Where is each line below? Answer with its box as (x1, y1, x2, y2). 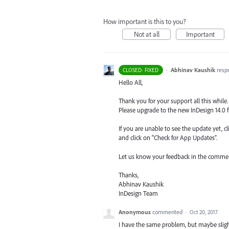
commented (152, 208, 184, 216)
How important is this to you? (103, 17, 186, 26)
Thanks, (119, 170, 139, 179)
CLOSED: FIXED (123, 66, 159, 74)
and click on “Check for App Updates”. (119, 133, 217, 142)
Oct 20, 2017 (190, 208, 218, 216)
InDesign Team (119, 189, 158, 197)
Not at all (133, 30, 159, 39)
